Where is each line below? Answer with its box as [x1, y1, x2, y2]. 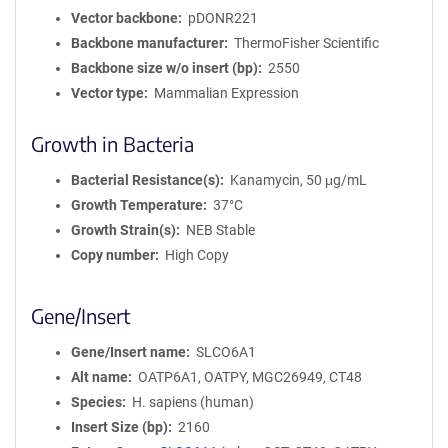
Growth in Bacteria [31, 131, 194, 156]
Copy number [71, 247, 155, 263]
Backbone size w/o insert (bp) [71, 60, 258, 76]
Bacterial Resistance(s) [71, 172, 220, 188]
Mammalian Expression [153, 85, 299, 101]
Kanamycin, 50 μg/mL [229, 172, 367, 188]
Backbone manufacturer [71, 35, 224, 51]
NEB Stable [185, 222, 255, 238]
